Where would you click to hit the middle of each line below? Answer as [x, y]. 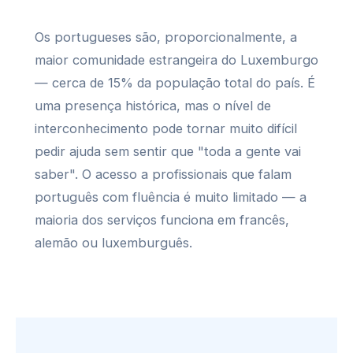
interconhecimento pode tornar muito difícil [166, 128]
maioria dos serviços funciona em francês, [162, 220]
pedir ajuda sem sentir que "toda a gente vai [168, 151]
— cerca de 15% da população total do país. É [175, 83]
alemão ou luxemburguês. [113, 243]
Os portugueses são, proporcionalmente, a [166, 37]
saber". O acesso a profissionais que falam [163, 174]
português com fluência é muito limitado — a [171, 197]
